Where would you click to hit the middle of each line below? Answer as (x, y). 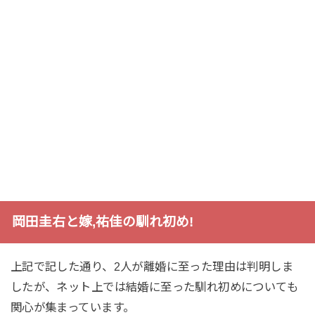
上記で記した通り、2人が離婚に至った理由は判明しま (152, 266)
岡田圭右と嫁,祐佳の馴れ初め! (102, 221)
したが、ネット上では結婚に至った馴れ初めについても (154, 287)
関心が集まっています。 (72, 307)
